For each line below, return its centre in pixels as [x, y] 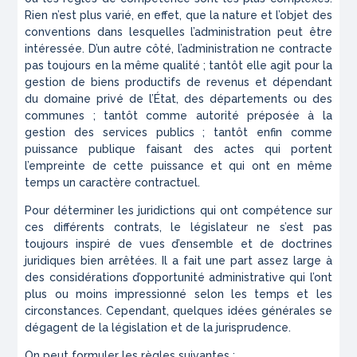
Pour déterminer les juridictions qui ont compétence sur [178, 211]
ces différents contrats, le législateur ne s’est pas [178, 228]
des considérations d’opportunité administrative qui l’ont [178, 278]
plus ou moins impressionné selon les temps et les [178, 294]
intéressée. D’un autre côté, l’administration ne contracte [178, 49]
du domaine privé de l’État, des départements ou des [178, 99]
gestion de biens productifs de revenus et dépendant [178, 82]
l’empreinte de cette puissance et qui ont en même [178, 166]
